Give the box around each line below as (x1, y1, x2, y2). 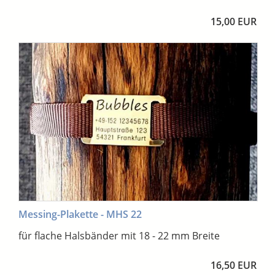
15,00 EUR (211, 15, 257, 29)
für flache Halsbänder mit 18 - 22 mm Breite (18, 229, 220, 243)
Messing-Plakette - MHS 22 (18, 207, 142, 222)
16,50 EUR (211, 258, 257, 273)
